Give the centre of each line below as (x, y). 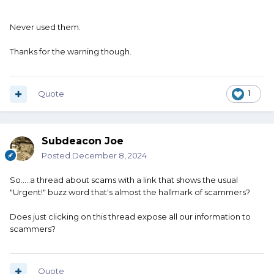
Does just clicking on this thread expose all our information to (130, 217)
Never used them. (46, 27)
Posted (57, 156)
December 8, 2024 (109, 156)
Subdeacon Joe (83, 141)
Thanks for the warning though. (71, 52)
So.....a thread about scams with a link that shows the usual (124, 180)
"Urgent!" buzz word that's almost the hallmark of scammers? (131, 192)
